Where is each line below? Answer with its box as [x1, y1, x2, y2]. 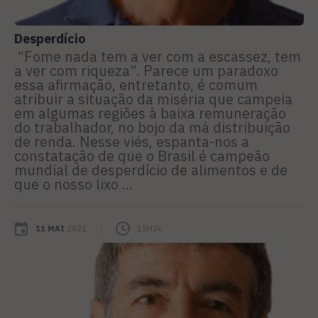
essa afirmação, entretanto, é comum [14, 75, 258, 94]
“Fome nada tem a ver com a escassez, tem [14, 46, 301, 66]
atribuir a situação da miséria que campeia [14, 89, 292, 109]
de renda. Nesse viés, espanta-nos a [14, 131, 249, 151]
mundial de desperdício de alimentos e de [14, 160, 287, 180]
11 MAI [35, 223, 65, 234]
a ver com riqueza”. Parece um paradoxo [14, 60, 278, 80]
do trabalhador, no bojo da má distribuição [14, 117, 290, 137]
